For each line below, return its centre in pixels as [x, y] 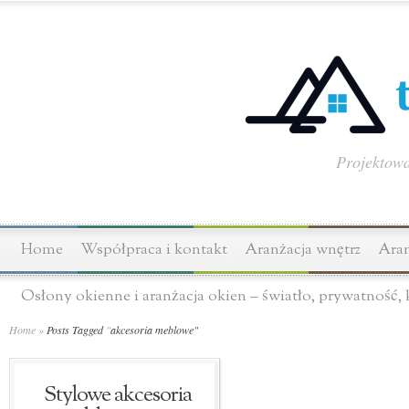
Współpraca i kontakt [154, 250]
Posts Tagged [75, 330]
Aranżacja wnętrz [303, 250]
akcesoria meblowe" [154, 330]
